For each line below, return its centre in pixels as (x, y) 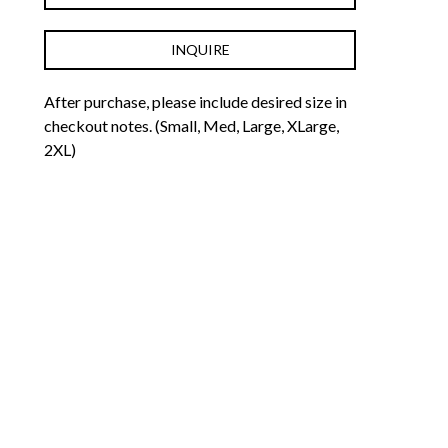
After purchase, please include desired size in (195, 101)
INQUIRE (200, 49)
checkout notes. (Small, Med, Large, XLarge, (191, 125)
